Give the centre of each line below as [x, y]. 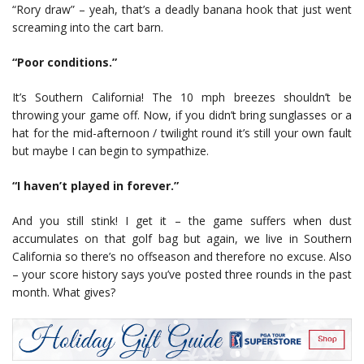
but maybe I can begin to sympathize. [110, 151]
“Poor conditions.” [65, 63]
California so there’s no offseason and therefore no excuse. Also [182, 257]
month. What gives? [64, 292]
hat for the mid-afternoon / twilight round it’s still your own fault [182, 133]
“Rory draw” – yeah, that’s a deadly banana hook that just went [182, 10]
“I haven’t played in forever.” [95, 186]
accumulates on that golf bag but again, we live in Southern [182, 239]
